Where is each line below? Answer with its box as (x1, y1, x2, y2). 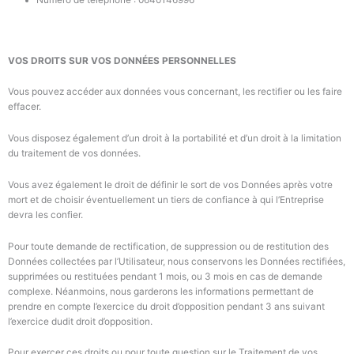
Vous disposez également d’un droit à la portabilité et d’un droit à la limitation (8, 133, 341, 145)
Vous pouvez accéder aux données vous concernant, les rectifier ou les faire (8, 86, 342, 98)
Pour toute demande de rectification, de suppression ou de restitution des (8, 240, 329, 252)
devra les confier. (8, 209, 85, 220)
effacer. (8, 101, 43, 113)
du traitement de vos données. (8, 148, 141, 160)
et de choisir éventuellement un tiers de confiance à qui (30, 194, 276, 205)
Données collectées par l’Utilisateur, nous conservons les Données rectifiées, (8, 255, 345, 267)
